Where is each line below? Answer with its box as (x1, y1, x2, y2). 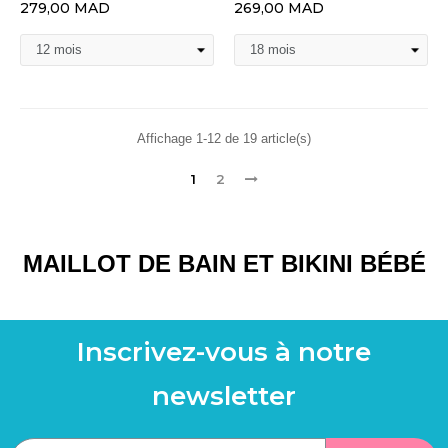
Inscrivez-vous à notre (77, 336, 371, 368)
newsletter (152, 380, 296, 412)
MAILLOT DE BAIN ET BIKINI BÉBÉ (22, 250, 426, 277)
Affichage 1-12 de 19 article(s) (137, 131, 311, 146)
